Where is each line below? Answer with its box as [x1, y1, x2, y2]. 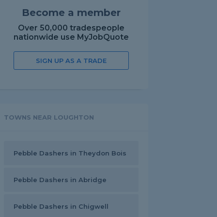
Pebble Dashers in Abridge [14, 176, 107, 184]
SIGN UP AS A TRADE [36, 57, 107, 64]
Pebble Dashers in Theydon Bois [14, 149, 126, 157]
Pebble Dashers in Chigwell [14, 202, 108, 210]
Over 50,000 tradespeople [18, 23, 124, 32]
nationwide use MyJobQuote [14, 32, 129, 42]
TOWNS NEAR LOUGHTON [4, 113, 94, 121]
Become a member [22, 7, 121, 18]
